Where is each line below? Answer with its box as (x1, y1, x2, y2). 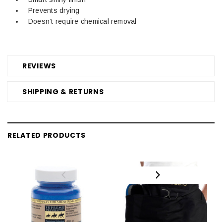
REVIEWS (22, 60, 56, 71)
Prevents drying (28, 6, 80, 14)
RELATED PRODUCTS (7, 130, 86, 140)
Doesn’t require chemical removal (28, 17, 137, 25)
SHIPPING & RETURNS (22, 86, 104, 97)
